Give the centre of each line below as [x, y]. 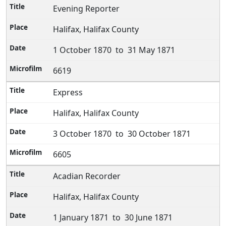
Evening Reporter [87, 9]
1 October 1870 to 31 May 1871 [114, 50]
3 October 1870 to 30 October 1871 [122, 134]
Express [68, 92]
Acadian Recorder [87, 176]
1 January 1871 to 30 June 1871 [113, 217]
